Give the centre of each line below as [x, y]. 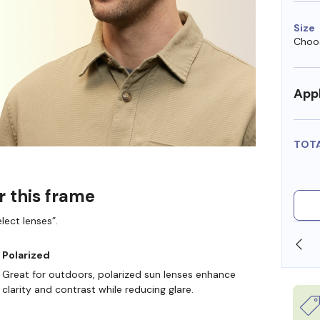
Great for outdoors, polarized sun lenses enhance [119, 275]
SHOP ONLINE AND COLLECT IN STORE [196, 244]
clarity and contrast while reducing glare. [97, 290]
